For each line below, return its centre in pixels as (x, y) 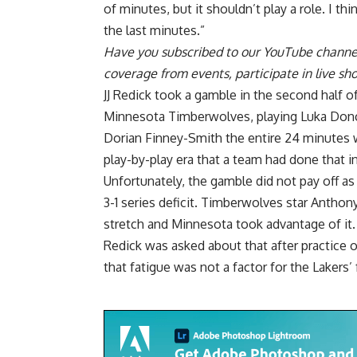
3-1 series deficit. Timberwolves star (207, 202)
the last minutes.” (154, 30)
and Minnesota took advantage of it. (250, 224)
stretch (124, 224)
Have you (132, 51)
